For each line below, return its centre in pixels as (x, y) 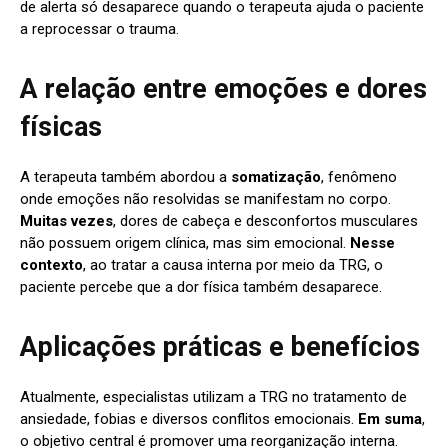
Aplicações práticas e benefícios (220, 346)
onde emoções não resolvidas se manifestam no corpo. (205, 198)
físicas (61, 126)
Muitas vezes (66, 220)
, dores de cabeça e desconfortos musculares (265, 220)
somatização (276, 176)
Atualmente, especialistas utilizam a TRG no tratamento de (213, 396)
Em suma (390, 418)
